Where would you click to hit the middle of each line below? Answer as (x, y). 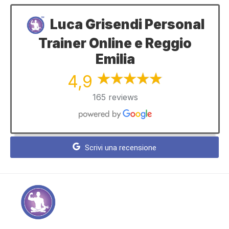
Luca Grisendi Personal (128, 24)
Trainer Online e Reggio (115, 43)
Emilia (115, 59)
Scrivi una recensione (119, 148)
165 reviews (115, 97)
